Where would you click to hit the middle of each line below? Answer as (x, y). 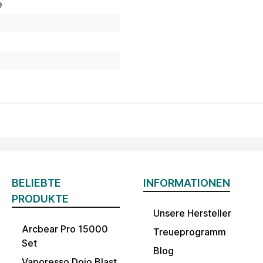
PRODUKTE (40, 199)
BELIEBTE (36, 183)
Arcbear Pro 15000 (65, 229)
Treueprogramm (190, 232)
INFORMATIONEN (187, 183)
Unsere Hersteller (192, 213)
